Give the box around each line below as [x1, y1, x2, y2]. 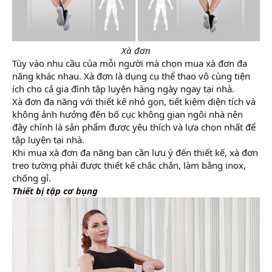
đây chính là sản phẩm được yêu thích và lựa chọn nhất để [12, 121, 256, 133]
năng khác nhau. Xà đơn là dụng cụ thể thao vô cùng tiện [12, 70, 250, 82]
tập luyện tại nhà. [12, 134, 84, 146]
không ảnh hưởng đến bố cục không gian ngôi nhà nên [12, 108, 243, 120]
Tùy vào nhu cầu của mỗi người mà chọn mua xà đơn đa [12, 57, 247, 69]
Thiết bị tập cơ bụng [12, 185, 98, 197]
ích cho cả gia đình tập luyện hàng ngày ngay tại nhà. [12, 83, 234, 95]
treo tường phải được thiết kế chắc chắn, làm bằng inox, [12, 159, 246, 171]
